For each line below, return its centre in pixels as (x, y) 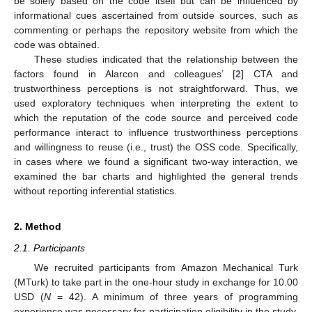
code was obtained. (57, 44)
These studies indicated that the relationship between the (166, 59)
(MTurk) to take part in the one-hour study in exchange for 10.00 (156, 282)
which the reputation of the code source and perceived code (156, 117)
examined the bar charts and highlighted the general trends (156, 176)
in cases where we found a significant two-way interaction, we (156, 161)
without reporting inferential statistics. (95, 190)
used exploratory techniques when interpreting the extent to (156, 103)
